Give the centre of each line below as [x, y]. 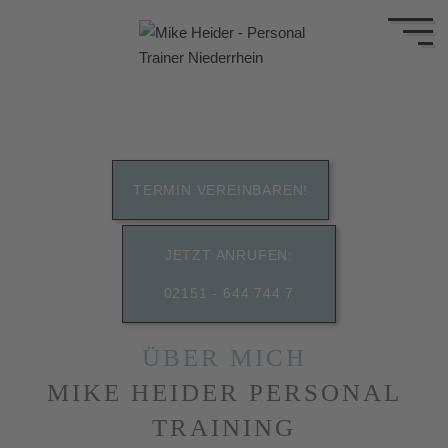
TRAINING [224, 427]
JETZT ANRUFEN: [229, 255]
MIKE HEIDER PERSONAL [224, 392]
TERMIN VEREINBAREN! [221, 190]
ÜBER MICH [224, 357]
